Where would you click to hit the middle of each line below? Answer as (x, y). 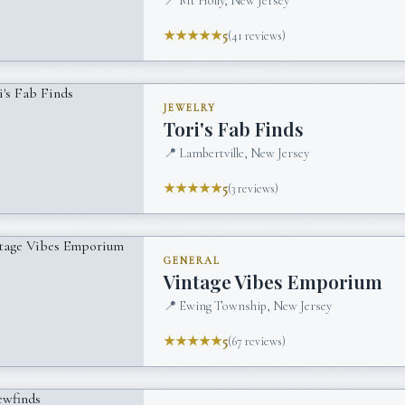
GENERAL (193, 260)
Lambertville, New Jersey (245, 153)
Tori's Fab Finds (234, 129)
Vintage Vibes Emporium (273, 282)
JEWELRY (190, 108)
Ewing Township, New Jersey (256, 306)
